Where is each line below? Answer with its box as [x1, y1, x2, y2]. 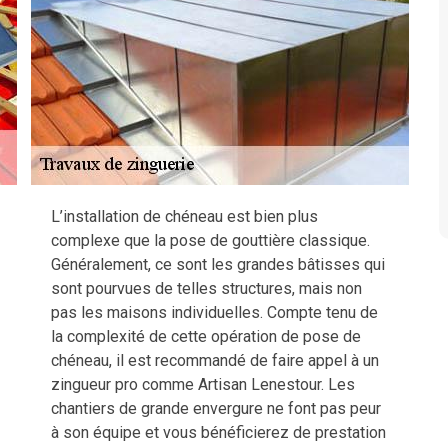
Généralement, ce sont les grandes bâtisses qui [51, 255, 385, 274]
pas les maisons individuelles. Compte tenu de [51, 303, 378, 322]
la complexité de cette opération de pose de [51, 327, 361, 346]
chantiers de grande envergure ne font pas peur [51, 399, 381, 418]
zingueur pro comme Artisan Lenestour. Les [51, 375, 355, 394]
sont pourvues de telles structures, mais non [51, 279, 362, 298]
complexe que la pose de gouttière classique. [51, 231, 370, 250]
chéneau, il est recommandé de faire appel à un [51, 351, 379, 370]
